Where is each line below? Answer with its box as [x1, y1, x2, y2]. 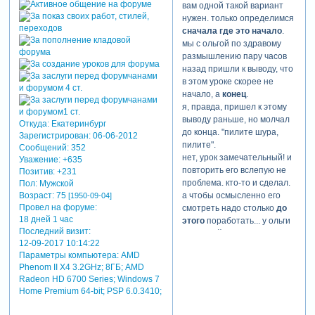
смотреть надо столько [181, 202, 276, 213]
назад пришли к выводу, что [181, 63, 293, 74]
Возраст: [18, 190, 54, 200]
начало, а [181, 89, 222, 99]
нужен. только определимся [181, 13, 294, 23]
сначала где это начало [181, 25, 282, 36]
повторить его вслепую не [181, 165, 286, 175]
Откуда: [18, 118, 49, 129]
